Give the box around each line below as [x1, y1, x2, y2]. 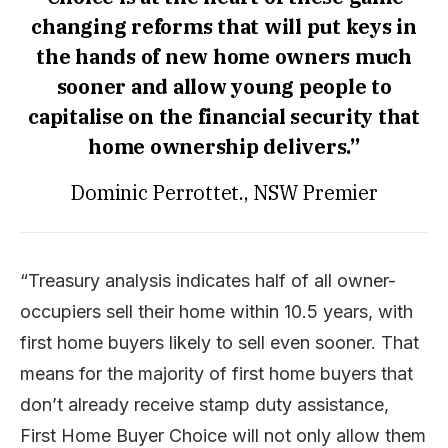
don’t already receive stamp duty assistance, [20, 393, 389, 415]
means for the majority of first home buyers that [20, 362, 413, 384]
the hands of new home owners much [36, 42, 412, 70]
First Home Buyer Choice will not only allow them [20, 424, 426, 446]
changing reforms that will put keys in [31, 12, 417, 40]
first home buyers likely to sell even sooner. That [20, 331, 419, 353]
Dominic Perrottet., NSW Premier [70, 178, 378, 206]
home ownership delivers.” [88, 132, 360, 160]
